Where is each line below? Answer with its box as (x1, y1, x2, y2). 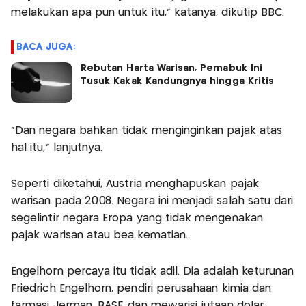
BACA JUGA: (16, 42, 75, 52)
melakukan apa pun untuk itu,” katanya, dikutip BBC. (11, 7, 285, 18)
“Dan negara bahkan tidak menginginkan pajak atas (11, 125, 283, 136)
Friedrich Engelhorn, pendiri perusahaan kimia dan (11, 283, 272, 294)
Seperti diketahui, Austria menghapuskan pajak (11, 178, 259, 189)
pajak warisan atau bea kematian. (11, 229, 189, 240)
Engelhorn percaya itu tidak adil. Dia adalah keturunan (11, 266, 294, 277)
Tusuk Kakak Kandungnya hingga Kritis (81, 76, 285, 86)
